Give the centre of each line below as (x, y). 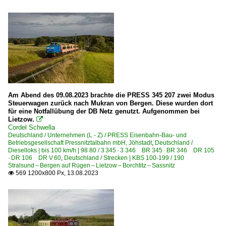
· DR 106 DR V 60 (35, 158)
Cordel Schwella (32, 127)
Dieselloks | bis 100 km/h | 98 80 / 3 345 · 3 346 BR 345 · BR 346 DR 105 (112, 150)
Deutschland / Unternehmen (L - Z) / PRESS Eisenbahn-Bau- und (97, 135)
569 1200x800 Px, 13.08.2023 (56, 173)
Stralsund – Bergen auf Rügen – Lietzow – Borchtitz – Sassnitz (92, 165)
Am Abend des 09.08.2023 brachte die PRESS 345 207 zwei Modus (111, 95)
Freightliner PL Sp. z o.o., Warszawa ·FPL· (113, 17)
